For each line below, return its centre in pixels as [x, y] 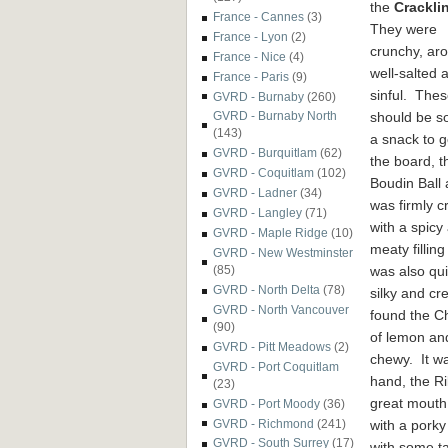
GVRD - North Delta [266, 289]
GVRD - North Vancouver [281, 309]
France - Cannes [258, 16]
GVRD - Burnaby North [275, 116]
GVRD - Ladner [255, 193]
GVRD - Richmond [263, 423]
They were [403, 28]
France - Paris [251, 76]
